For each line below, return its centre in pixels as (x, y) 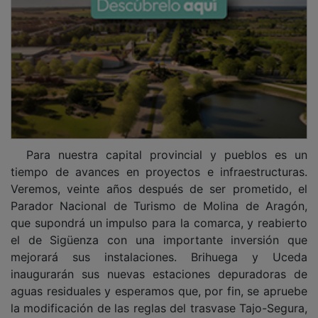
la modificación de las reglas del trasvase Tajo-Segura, (159, 298)
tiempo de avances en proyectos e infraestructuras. (159, 161)
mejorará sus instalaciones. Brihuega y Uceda (159, 247)
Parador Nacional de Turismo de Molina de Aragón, (159, 196)
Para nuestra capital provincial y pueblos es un (159, 144)
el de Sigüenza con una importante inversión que (159, 230)
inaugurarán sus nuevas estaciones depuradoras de (159, 264)
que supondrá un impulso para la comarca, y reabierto (159, 213)
